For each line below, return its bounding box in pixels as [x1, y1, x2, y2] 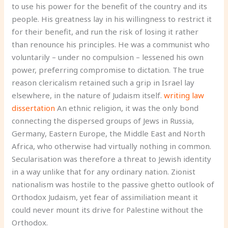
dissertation [12, 103, 55, 113]
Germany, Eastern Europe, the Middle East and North [12, 128, 206, 138]
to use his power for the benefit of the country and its [12, 1, 208, 11]
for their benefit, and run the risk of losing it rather [12, 26, 199, 37]
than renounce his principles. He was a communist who [12, 39, 210, 49]
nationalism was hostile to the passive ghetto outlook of [12, 179, 215, 189]
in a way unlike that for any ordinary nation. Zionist [12, 166, 196, 177]
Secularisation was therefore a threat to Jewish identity [12, 154, 212, 164]
